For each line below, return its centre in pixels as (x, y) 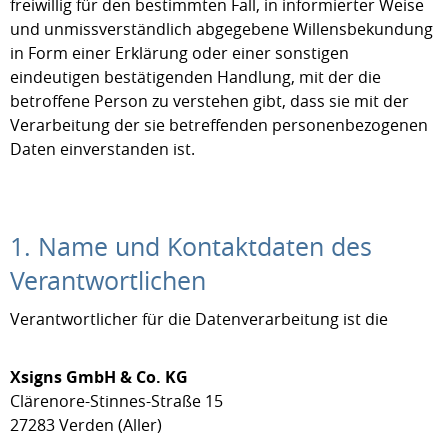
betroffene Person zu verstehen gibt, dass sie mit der (209, 101)
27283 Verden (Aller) (86, 425)
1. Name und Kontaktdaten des (191, 246)
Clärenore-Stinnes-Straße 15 (116, 401)
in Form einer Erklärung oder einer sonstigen (179, 53)
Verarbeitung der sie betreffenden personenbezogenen (219, 125)
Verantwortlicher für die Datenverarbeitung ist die (199, 319)
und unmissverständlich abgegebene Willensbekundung (221, 29)
